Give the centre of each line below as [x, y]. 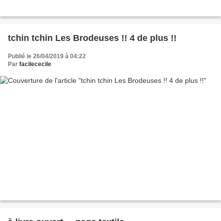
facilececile [35, 64]
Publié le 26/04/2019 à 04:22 [47, 56]
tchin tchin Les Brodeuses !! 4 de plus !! [92, 38]
